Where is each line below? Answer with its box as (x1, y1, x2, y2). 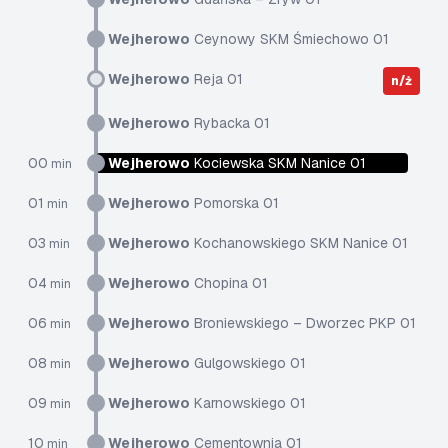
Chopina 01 (190, 274, 268, 292)
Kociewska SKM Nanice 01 (190, 154, 366, 172)
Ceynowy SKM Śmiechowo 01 (190, 30, 389, 48)
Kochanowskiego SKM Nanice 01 (190, 234, 408, 252)
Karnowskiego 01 (190, 394, 306, 412)
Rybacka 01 (190, 114, 270, 132)
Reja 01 (190, 70, 243, 88)
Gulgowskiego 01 (190, 354, 306, 372)
